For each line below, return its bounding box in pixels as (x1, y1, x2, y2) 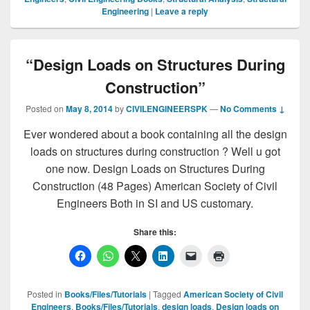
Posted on (25, 102, 66, 114)
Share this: (134, 225, 176, 238)
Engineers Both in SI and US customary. (57, 194, 253, 211)
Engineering (102, 4, 149, 17)
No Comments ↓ (219, 102, 285, 115)
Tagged (153, 287, 181, 300)
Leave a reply (155, 4, 208, 17)
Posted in (27, 287, 62, 300)
